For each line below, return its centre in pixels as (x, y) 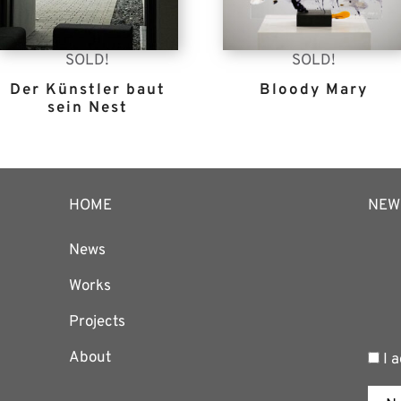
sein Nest (87, 108)
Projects (98, 322)
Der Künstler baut (87, 90)
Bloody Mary (313, 90)
